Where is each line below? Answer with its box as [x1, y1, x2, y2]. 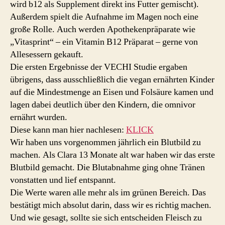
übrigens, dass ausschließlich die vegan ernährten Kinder [10, 74, 214, 85]
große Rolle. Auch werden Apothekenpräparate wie [10, 24, 195, 35]
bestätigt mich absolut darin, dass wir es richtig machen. [10, 199, 211, 211]
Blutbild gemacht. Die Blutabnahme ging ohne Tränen [10, 162, 205, 173]
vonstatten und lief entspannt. [10, 174, 116, 186]
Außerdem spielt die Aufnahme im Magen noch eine [10, 11, 198, 23]
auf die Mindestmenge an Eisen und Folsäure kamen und [10, 86, 213, 98]
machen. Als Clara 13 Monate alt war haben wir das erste [10, 149, 215, 161]
